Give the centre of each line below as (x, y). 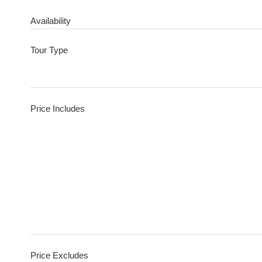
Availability (51, 21)
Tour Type (49, 50)
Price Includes (58, 108)
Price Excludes (59, 255)
